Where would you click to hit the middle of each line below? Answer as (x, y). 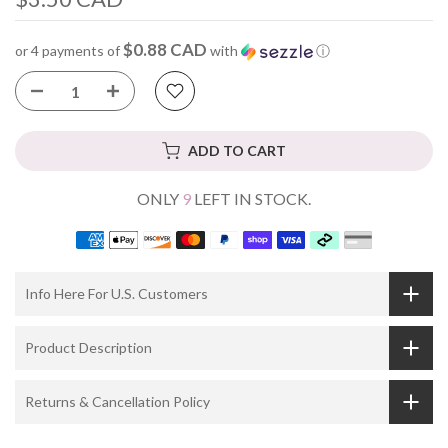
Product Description (88, 348)
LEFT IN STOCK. (251, 198)
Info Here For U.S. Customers (116, 294)
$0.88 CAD (165, 49)
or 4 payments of (69, 50)
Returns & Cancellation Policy (117, 402)
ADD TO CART (237, 150)
